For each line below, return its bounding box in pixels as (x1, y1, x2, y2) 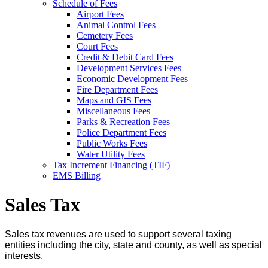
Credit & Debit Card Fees (77, 52, 173, 62)
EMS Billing (53, 170, 100, 181)
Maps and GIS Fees (77, 95, 151, 105)
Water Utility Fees (77, 149, 145, 159)
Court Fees (77, 41, 118, 51)
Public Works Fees (77, 138, 147, 148)
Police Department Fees (77, 127, 166, 138)
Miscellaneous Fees (77, 106, 150, 116)
